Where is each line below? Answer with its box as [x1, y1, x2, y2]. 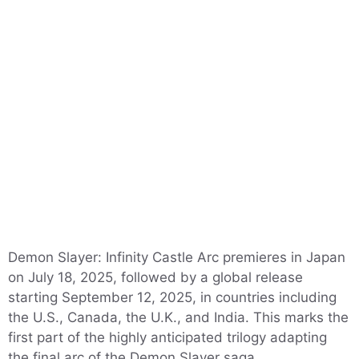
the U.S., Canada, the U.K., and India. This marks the [8, 309, 349, 325]
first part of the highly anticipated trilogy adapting [8, 329, 327, 345]
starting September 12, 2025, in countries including [8, 289, 337, 305]
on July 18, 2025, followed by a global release [8, 269, 303, 285]
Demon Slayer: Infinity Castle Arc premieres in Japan [8, 249, 345, 265]
